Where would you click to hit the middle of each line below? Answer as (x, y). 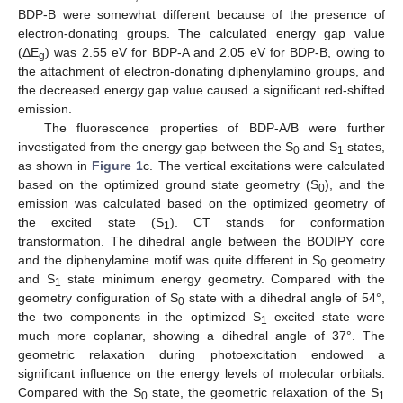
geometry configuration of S (98, 297)
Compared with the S (80, 392)
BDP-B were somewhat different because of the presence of (201, 14)
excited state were (326, 316)
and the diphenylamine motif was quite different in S (169, 260)
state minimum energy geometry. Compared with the (223, 278)
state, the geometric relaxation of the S (263, 392)
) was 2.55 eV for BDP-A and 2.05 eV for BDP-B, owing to (215, 52)
